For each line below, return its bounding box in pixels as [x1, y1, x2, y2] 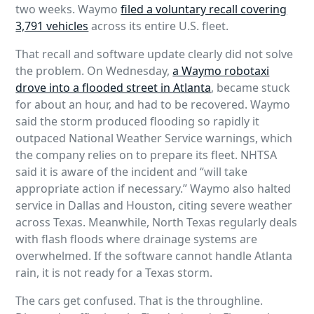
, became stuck [211, 80, 291, 96]
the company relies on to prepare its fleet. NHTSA [15, 147, 278, 163]
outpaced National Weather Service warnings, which [15, 130, 293, 146]
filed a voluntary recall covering [121, 1, 287, 18]
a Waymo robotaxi [172, 63, 270, 79]
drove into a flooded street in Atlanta [15, 80, 212, 96]
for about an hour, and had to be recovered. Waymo [15, 97, 291, 113]
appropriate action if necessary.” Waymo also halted [15, 181, 292, 197]
